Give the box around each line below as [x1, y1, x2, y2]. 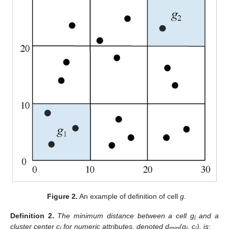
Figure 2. [47, 192, 78, 200]
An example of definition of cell [78, 192, 180, 200]
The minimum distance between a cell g [57, 211, 194, 220]
